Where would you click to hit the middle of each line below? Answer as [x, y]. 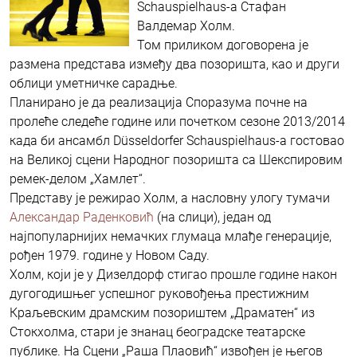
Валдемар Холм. [186, 25]
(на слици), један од [212, 217]
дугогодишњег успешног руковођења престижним [159, 293]
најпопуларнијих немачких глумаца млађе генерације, [171, 236]
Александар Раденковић [82, 217]
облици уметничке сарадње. [94, 83]
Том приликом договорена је [223, 45]
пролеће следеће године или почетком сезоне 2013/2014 [177, 121]
